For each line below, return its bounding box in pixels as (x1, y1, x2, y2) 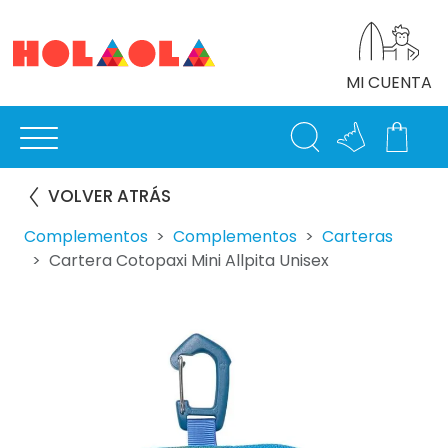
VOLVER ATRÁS (48, 184, 171, 208)
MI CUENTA (346, 71, 432, 94)
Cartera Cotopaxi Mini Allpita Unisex (49, 249, 329, 272)
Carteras (322, 225, 393, 248)
